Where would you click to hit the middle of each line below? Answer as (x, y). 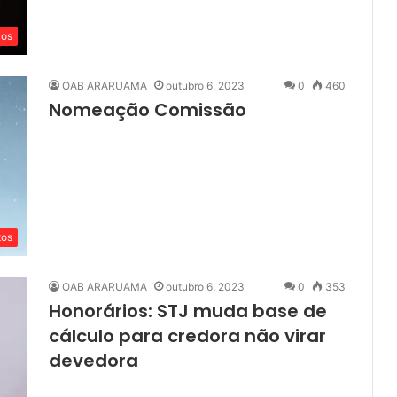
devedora (93, 361)
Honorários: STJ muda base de (188, 311)
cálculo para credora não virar (187, 336)
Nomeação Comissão (148, 110)
